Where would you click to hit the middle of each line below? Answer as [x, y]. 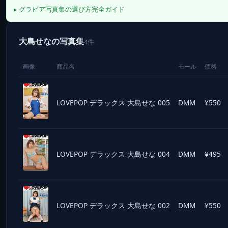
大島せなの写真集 [51, 41]
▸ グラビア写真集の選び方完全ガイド [69, 9]
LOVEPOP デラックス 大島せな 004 [113, 154]
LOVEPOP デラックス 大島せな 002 [113, 205]
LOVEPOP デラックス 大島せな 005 [113, 103]
